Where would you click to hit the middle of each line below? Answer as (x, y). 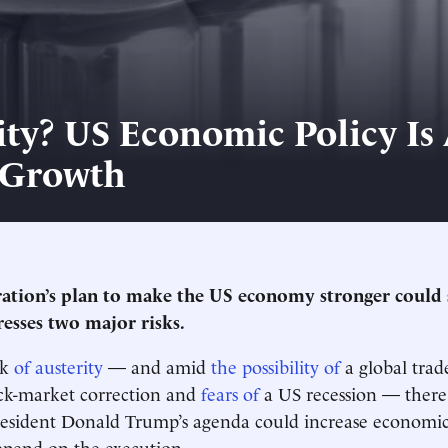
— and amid (157, 365)
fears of (230, 392)
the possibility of (275, 365)
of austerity (58, 365)
